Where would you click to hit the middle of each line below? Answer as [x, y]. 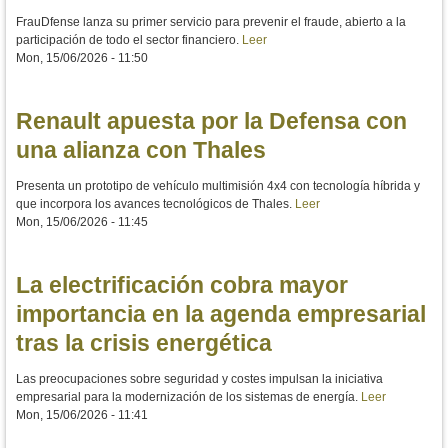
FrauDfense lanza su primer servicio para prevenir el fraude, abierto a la [211, 22]
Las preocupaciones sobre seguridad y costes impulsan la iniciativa [199, 378]
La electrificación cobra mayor [182, 285]
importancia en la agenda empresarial [221, 314]
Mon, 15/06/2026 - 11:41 [82, 414]
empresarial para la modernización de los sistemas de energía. [188, 396]
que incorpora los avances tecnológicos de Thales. [155, 204]
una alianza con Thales [141, 150]
